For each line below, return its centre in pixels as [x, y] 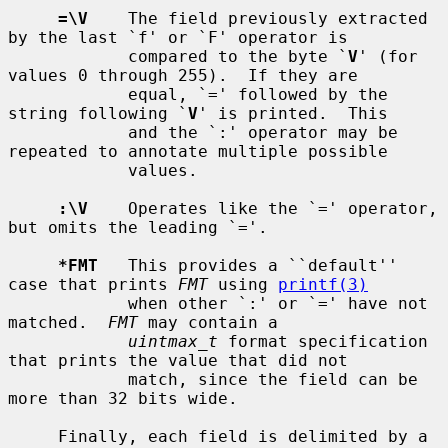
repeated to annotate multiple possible [198, 151]
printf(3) [323, 284]
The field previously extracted [258, 18]
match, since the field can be [68, 379]
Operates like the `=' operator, [263, 208]
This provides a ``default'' [248, 265]
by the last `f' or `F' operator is [178, 37]
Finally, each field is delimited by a [33, 436]
